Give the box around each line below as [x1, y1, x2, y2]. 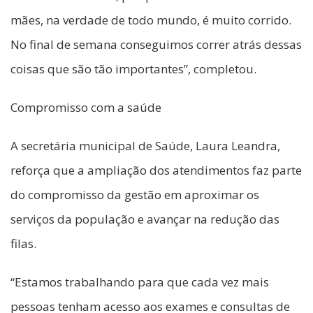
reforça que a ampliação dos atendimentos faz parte [10, 162, 302, 179]
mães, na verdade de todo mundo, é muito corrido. [10, 12, 291, 29]
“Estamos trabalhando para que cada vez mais [10, 274, 269, 291]
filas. [10, 235, 36, 252]
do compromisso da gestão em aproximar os [10, 187, 259, 203]
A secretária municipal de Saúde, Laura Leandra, [10, 138, 280, 154]
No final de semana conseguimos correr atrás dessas [10, 36, 302, 53]
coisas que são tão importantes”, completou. [10, 61, 256, 78]
